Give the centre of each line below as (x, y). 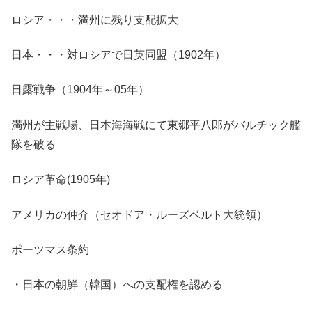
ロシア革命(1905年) (61, 180)
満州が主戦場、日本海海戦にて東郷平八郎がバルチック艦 (156, 125)
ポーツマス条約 (50, 250)
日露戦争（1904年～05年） (80, 90)
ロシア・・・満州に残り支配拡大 (95, 19)
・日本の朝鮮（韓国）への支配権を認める (117, 285)
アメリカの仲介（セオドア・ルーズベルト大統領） (139, 214)
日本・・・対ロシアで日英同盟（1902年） (118, 55)
